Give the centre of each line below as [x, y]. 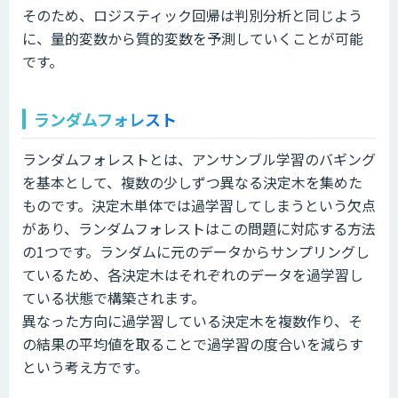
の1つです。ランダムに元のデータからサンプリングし [196, 251]
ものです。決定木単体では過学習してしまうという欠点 [199, 205]
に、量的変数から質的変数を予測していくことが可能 [193, 38]
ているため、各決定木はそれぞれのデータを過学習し [193, 274]
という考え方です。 [85, 366]
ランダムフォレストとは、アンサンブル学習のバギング [199, 159]
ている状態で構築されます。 [114, 297]
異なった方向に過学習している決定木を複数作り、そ [192, 320]
